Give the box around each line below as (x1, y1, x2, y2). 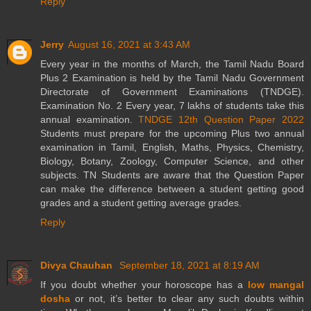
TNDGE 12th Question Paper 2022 (138, 114, 305, 126)
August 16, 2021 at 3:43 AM (68, 39, 190, 51)
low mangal (248, 279, 305, 291)
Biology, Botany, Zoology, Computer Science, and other (40, 155, 304, 167)
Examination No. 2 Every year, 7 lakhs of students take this (40, 100, 304, 112)
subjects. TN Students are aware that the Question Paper (40, 169, 304, 181)
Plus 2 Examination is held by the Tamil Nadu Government (40, 72, 304, 84)
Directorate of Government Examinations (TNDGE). (40, 86, 304, 98)
